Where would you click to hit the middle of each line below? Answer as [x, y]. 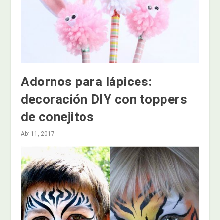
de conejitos [57, 117]
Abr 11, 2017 [38, 133]
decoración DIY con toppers [104, 99]
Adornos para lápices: [86, 81]
